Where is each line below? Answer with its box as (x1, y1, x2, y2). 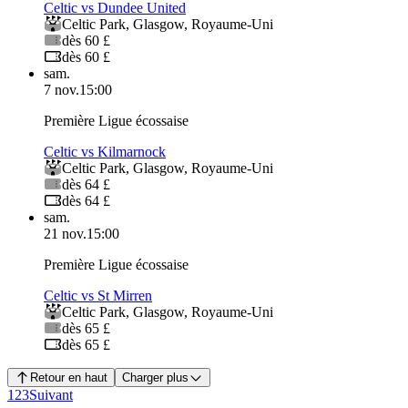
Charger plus (121, 371, 189, 385)
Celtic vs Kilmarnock (44, 144, 166, 160)
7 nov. (44, 82, 79, 98)
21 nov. (44, 226, 87, 242)
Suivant (29, 387, 73, 403)
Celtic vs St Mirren (44, 288, 152, 304)
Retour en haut (29, 371, 107, 385)
